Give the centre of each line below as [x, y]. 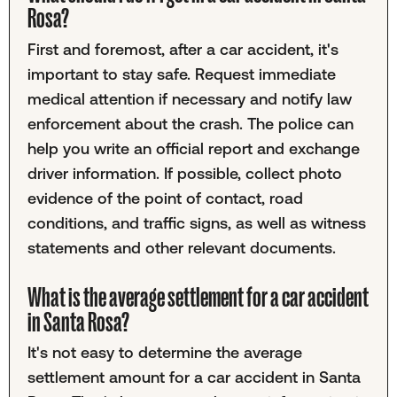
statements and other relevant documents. [181, 247]
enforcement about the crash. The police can [190, 123]
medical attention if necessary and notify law [189, 98]
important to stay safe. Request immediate [181, 74]
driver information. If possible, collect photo [184, 173]
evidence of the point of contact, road [165, 198]
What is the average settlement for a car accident [198, 298]
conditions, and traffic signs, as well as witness [196, 222]
